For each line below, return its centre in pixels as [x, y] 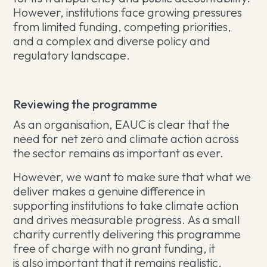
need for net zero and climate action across [126, 139]
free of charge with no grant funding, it [114, 248]
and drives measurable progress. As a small [127, 220]
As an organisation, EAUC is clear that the [122, 124]
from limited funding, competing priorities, [122, 27]
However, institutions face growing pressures [128, 12]
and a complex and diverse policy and [112, 41]
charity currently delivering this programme [127, 234]
